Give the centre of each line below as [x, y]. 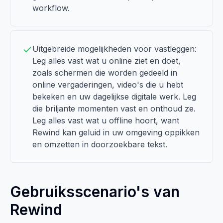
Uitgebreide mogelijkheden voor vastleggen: [114, 49]
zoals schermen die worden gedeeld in [105, 73]
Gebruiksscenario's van [95, 192]
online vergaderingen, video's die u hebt [108, 85]
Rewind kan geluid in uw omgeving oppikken [116, 132]
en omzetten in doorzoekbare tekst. [100, 144]
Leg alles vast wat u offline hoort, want [106, 120]
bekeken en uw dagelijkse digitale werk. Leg [114, 97]
